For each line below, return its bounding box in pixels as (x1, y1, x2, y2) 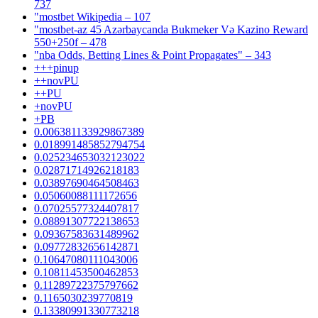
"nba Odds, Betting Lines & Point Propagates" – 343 (34, 48, 271, 61)
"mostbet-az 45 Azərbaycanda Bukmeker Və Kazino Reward (34, 23, 308, 35)
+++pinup (34, 61, 79, 74)
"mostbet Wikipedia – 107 (34, 10, 150, 23)
